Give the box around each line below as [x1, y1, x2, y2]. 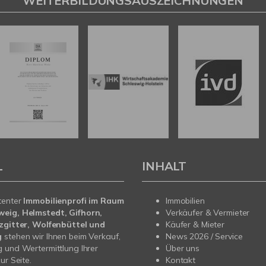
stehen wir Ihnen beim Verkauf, [4, 231, 121, 242]
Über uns [166, 243, 199, 254]
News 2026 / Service [166, 231, 243, 242]
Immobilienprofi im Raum [23, 195, 124, 207]
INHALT [142, 159, 187, 174]
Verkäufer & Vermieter [166, 207, 250, 218]
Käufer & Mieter [166, 219, 225, 230]
